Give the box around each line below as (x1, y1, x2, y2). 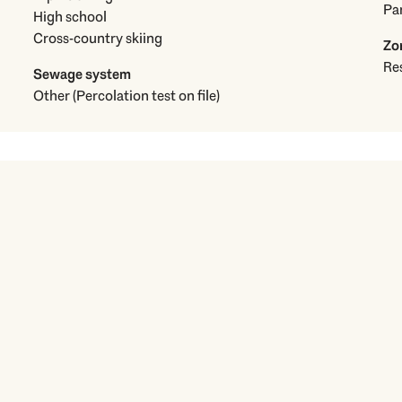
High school (33, 7, 108, 27)
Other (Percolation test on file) (73, 86, 221, 106)
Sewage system (33, 65, 132, 84)
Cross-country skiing (33, 29, 163, 48)
